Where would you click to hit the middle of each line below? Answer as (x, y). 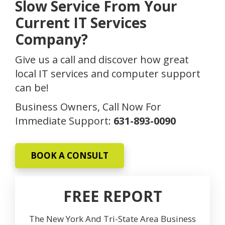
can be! (32, 87)
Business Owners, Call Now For (88, 106)
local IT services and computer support (108, 73)
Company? (51, 39)
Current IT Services (81, 22)
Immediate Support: (64, 121)
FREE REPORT (113, 196)
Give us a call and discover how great (102, 59)
